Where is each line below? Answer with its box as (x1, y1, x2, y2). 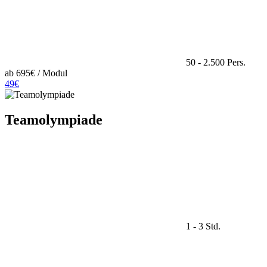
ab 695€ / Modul (5, 68, 67, 79)
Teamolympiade (5, 111, 103, 128)
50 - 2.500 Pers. (184, 57, 246, 68)
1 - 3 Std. (184, 221, 221, 231)
